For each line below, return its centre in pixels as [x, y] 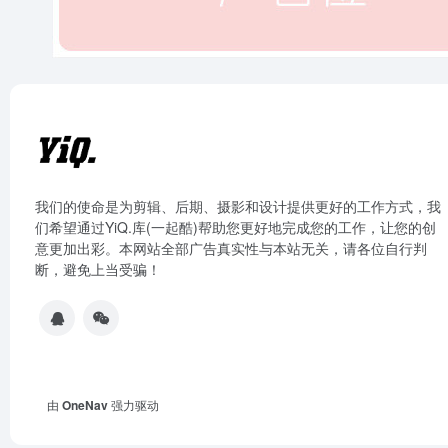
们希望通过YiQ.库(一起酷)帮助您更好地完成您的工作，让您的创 [235, 227]
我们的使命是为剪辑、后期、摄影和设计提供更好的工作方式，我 [238, 206]
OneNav [85, 405]
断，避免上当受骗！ [98, 269]
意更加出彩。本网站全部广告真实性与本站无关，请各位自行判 [231, 248]
